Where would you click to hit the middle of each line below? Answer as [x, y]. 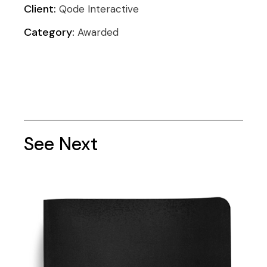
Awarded [98, 32]
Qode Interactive [99, 9]
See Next [61, 144]
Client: [40, 9]
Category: [49, 32]
